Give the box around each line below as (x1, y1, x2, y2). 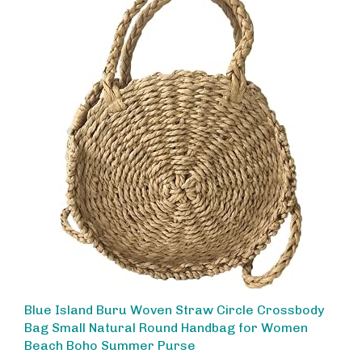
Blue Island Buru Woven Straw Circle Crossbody (24, 288, 324, 304)
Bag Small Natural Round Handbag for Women (24, 306, 308, 322)
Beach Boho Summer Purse (24, 324, 196, 339)
